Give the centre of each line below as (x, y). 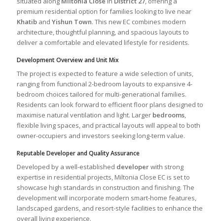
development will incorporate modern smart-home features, (106, 198)
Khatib (27, 22)
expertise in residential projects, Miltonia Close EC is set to (103, 177)
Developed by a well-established (66, 167)
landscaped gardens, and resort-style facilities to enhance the (110, 208)
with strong (166, 167)
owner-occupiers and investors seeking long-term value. (101, 136)
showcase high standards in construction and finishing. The (105, 188)
